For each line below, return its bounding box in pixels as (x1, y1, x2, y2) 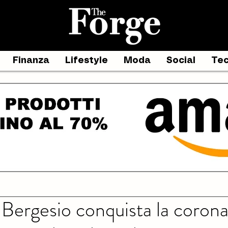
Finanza (13, 56, 49, 65)
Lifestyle (65, 56, 108, 65)
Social (166, 56, 195, 65)
